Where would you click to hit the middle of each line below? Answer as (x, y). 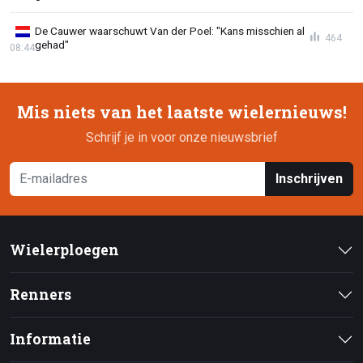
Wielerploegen (64, 250)
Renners (41, 295)
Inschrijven (309, 179)
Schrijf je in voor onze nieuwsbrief (181, 138)
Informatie (50, 340)
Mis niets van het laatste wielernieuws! (181, 113)
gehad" (52, 45)
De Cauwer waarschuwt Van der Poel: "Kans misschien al (170, 31)
